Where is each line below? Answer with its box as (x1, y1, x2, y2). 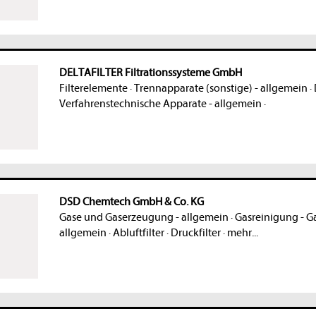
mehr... (226, 226, 258, 240)
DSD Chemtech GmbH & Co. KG (59, 195, 204, 209)
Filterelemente (59, 82, 128, 95)
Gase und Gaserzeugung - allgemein (59, 211, 229, 224)
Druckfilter (170, 226, 221, 240)
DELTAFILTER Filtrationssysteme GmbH (59, 66, 242, 80)
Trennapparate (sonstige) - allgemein (133, 82, 308, 95)
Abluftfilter (112, 226, 164, 240)
